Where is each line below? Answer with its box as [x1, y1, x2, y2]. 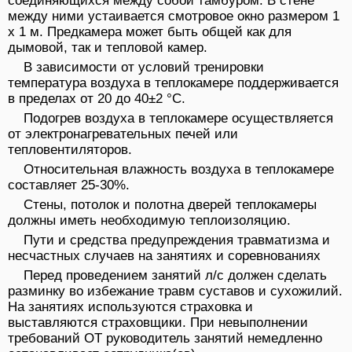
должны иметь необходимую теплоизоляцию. [8, 213, 291, 229]
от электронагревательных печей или [8, 126, 238, 142]
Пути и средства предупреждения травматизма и [24, 233, 330, 248]
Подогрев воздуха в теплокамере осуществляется [24, 111, 333, 126]
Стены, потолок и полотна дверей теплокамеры [24, 197, 317, 213]
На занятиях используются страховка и [8, 299, 253, 315]
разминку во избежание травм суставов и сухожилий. [8, 284, 343, 299]
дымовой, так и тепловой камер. [8, 40, 207, 56]
